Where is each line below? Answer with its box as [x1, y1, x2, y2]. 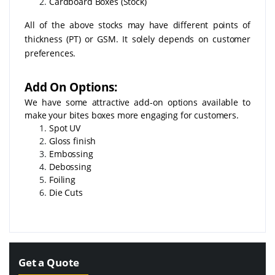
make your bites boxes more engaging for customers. [25, 109, 239, 121]
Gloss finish [49, 134, 99, 147]
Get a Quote [18, 255, 79, 269]
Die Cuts [49, 186, 83, 198]
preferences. [25, 47, 76, 59]
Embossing [49, 147, 93, 160]
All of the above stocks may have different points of [25, 18, 250, 31]
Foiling [49, 173, 76, 185]
